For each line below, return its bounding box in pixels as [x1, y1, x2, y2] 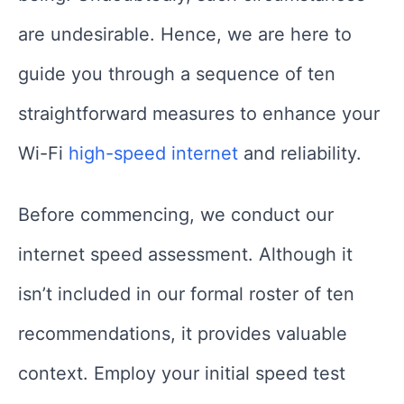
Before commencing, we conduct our [18, 203, 334, 225]
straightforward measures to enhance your [18, 102, 380, 124]
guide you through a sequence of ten [18, 62, 335, 85]
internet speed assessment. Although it [18, 243, 353, 265]
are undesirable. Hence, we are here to [18, 23, 352, 45]
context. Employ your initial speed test [18, 362, 345, 384]
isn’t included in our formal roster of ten [18, 282, 354, 305]
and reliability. [238, 142, 362, 164]
